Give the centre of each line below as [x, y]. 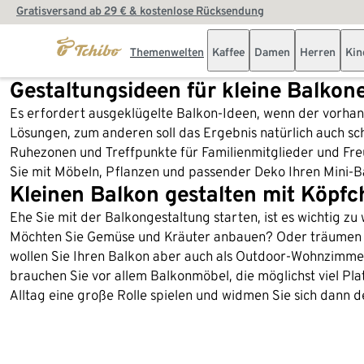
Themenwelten [167, 52]
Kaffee [228, 52]
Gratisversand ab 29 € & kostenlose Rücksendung [140, 11]
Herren [318, 52]
